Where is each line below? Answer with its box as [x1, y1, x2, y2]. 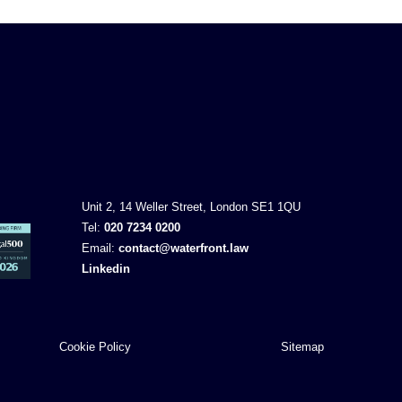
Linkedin [82, 262, 130, 276]
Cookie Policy [59, 340, 131, 354]
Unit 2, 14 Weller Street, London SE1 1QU [82, 200, 301, 214]
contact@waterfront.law [118, 241, 249, 256]
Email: [82, 241, 118, 256]
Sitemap [281, 340, 324, 354]
